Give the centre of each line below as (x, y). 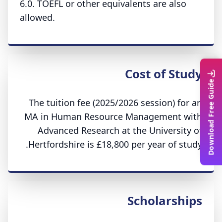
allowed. (37, 17)
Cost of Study (164, 74)
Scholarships (165, 200)
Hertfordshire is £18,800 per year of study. (115, 144)
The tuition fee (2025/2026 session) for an (115, 103)
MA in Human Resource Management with (113, 116)
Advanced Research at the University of (120, 130)
